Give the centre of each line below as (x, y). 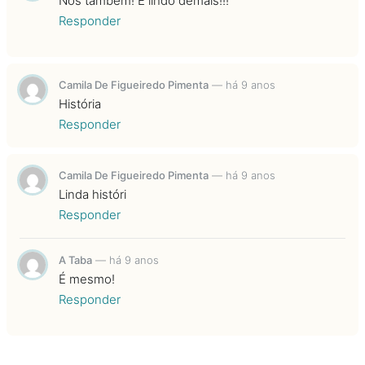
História (80, 104)
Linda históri (92, 194)
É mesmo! (87, 279)
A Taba (75, 260)
